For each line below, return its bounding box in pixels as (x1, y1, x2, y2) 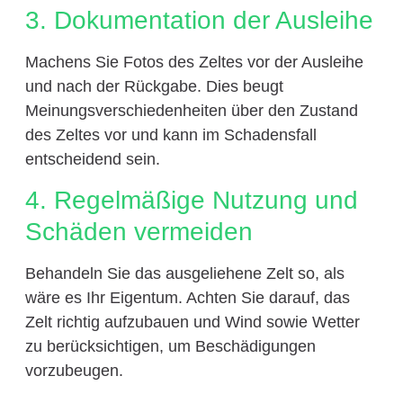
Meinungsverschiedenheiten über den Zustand (24, 101, 358, 120)
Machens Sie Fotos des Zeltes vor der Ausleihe (24, 52, 363, 71)
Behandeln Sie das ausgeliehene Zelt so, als (24, 264, 345, 283)
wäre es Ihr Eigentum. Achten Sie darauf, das (24, 289, 350, 308)
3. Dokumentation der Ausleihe (24, 5, 373, 34)
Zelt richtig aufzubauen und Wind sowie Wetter (24, 313, 360, 332)
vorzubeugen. (24, 362, 123, 381)
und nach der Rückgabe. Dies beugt (24, 76, 283, 95)
